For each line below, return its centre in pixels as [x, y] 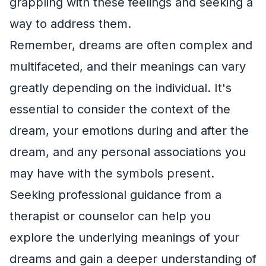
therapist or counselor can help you [110, 216]
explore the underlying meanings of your [124, 237]
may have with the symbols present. [112, 173]
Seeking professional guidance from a [115, 194]
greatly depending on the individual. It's [121, 88]
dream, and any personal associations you [128, 152]
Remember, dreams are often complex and [131, 45]
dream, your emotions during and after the [129, 130]
